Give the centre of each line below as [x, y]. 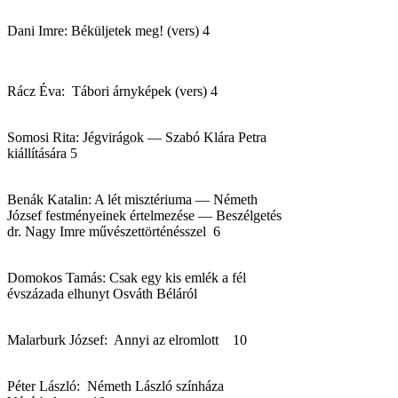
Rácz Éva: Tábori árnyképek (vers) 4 [112, 91]
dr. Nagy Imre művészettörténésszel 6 [114, 231]
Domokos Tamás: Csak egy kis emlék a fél [127, 277]
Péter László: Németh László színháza [115, 386]
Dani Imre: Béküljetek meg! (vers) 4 [108, 30]
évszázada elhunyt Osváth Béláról [102, 293]
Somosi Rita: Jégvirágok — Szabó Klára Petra [137, 137]
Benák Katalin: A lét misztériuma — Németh [132, 199]
